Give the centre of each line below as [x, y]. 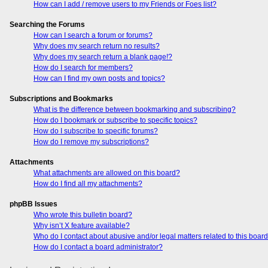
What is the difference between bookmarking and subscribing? [135, 109]
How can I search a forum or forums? [93, 35]
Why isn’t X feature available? [82, 225]
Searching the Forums [47, 24]
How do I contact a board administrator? [98, 247]
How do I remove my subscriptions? [91, 141]
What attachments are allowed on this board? [107, 173]
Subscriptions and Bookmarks [61, 98]
